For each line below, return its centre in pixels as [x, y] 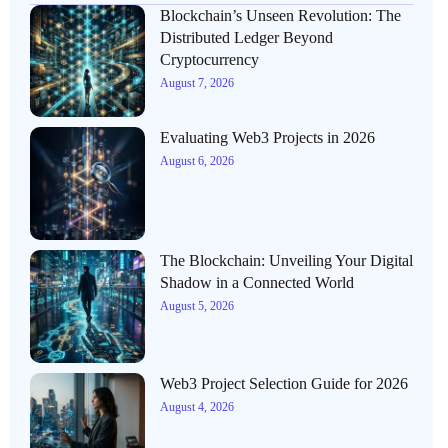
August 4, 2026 [196, 406]
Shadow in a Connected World [256, 283]
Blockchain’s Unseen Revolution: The [280, 15]
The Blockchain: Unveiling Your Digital [286, 261]
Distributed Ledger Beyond [246, 37]
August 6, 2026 [196, 161]
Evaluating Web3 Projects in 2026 [267, 138]
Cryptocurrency [209, 59]
